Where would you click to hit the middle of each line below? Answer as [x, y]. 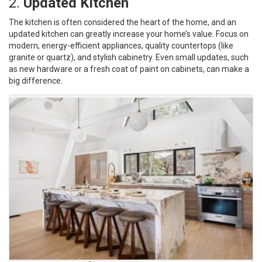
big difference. [36, 81]
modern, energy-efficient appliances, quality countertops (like [121, 46]
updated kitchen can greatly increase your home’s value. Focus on [129, 34]
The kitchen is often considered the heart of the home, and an [123, 22]
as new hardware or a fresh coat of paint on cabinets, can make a [129, 69]
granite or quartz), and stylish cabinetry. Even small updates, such [129, 57]
